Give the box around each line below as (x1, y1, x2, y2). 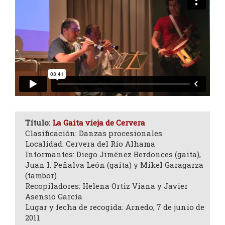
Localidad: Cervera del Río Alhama (25, 139, 155, 149)
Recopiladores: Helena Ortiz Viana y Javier (25, 181, 188, 191)
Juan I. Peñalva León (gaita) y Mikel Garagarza (25, 160, 203, 170)
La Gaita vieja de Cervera (52, 118, 145, 128)
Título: (25, 118, 52, 128)
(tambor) (25, 170, 57, 181)
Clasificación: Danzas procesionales (25, 128, 162, 139)
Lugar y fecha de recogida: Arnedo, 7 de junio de (25, 202, 204, 212)
